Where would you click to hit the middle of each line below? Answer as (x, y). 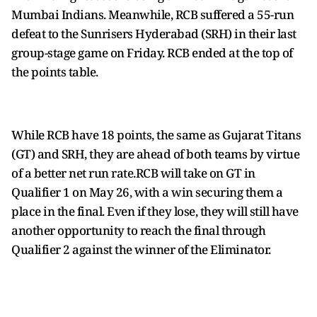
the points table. (55, 72)
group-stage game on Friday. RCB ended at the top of (152, 53)
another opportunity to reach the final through (138, 230)
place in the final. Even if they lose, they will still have (155, 211)
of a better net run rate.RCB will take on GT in (133, 173)
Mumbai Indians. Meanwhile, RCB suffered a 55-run (152, 15)
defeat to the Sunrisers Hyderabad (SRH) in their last (154, 34)
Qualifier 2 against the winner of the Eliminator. (141, 249)
